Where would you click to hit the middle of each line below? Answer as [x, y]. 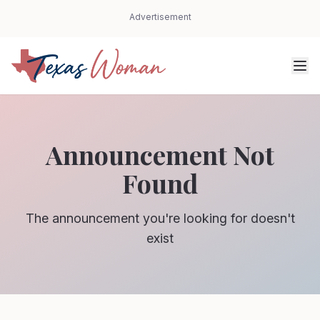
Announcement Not [160, 154]
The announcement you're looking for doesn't [160, 218]
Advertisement [160, 17]
